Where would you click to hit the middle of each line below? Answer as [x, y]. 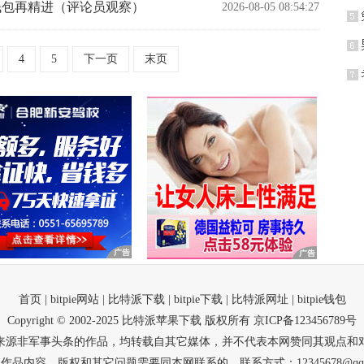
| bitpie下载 [195, 299]
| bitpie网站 [71, 299]
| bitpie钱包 [318, 299]
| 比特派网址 [257, 299]
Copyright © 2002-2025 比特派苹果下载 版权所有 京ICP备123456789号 [182, 321]
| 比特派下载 [133, 299]
